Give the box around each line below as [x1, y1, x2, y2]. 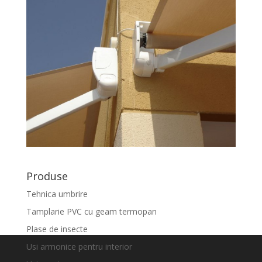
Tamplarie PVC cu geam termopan [26, 206, 157, 218]
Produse [26, 169, 68, 184]
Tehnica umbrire [26, 188, 88, 200]
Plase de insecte [26, 223, 88, 235]
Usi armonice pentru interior [26, 241, 132, 253]
